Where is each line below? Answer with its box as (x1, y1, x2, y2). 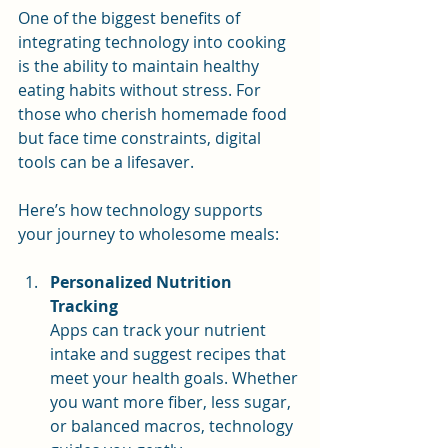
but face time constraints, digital (18, 126, 265, 149)
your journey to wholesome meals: (18, 222, 279, 245)
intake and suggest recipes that (50, 342, 290, 365)
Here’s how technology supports (18, 198, 267, 221)
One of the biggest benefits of (18, 6, 244, 29)
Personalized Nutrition (50, 270, 236, 293)
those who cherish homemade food (18, 102, 291, 125)
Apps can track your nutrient (50, 318, 270, 341)
